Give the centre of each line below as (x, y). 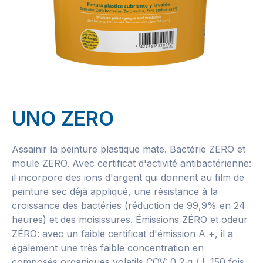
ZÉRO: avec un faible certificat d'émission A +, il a (122, 234)
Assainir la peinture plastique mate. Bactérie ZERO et (129, 149)
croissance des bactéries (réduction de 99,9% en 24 (129, 205)
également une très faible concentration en (108, 248)
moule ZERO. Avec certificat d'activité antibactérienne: (131, 163)
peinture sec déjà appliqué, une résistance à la (115, 191)
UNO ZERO (63, 118)
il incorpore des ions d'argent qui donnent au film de (128, 177)
